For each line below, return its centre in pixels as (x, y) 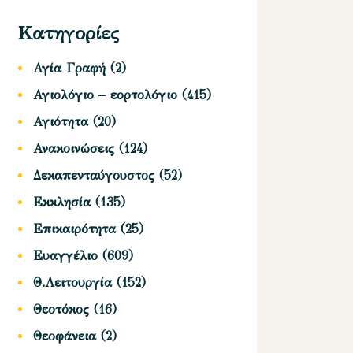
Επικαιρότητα (75, 229)
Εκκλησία (62, 203)
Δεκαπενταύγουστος (94, 176)
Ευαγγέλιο (66, 256)
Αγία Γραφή (70, 69)
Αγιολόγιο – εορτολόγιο (106, 95)
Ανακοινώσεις (74, 149)
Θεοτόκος (61, 310)
